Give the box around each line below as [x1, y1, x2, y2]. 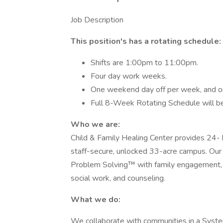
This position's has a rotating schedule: [71, 36, 221, 47]
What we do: [71, 194, 120, 205]
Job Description [71, 14, 123, 25]
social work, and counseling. [71, 173, 165, 184]
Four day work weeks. [91, 71, 167, 82]
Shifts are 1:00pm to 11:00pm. [91, 57, 198, 68]
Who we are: [71, 119, 120, 130]
